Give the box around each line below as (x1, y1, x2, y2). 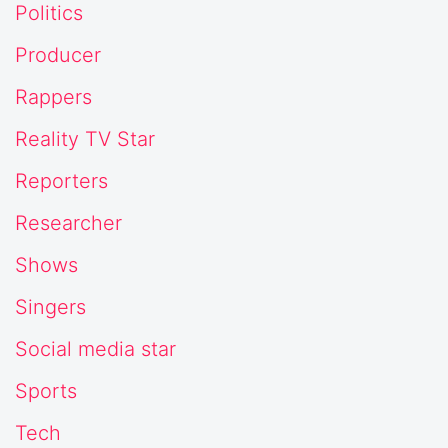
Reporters (15, 168, 108, 193)
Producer (15, 42, 101, 67)
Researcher (15, 210, 122, 235)
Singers (15, 294, 86, 319)
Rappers (15, 84, 92, 109)
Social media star (15, 336, 176, 361)
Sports (15, 378, 77, 403)
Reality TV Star (15, 126, 155, 151)
